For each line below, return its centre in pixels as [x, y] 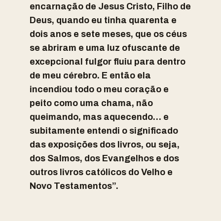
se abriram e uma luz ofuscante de [105, 48]
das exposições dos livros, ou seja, [105, 145]
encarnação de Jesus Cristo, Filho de [110, 7]
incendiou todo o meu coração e [99, 90]
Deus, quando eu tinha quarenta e [103, 20]
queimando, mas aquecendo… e [99, 117]
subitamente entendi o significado [104, 131]
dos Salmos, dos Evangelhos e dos [104, 159]
